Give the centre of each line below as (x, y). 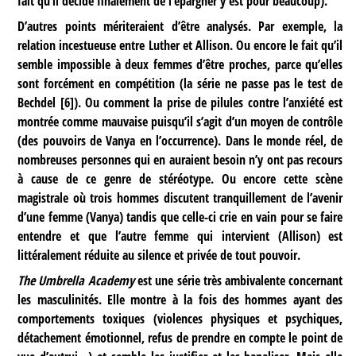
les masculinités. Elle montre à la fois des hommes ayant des (180, 300)
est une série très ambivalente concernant (238, 281)
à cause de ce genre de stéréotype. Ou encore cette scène (180, 179)
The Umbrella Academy (76, 281)
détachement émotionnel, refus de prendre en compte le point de (180, 338)
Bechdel (37, 103)
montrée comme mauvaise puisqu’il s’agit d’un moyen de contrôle (180, 122)
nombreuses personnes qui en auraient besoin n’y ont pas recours (180, 160)
